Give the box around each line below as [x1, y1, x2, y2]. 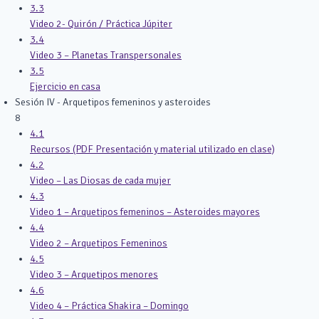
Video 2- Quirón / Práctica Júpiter [30, 18, 172, 30]
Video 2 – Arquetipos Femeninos [30, 237, 167, 249]
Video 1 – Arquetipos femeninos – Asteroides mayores [30, 206, 260, 218]
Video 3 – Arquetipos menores [30, 268, 158, 281]
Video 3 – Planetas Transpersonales [30, 49, 182, 61]
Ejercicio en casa [30, 80, 100, 93]
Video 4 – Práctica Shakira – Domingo [30, 300, 189, 312]
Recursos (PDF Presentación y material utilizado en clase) [30, 143, 275, 155]
